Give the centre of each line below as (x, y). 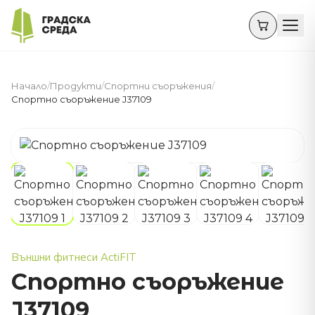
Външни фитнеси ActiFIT (74, 257)
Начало (29, 86)
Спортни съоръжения (158, 86)
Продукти (76, 86)
